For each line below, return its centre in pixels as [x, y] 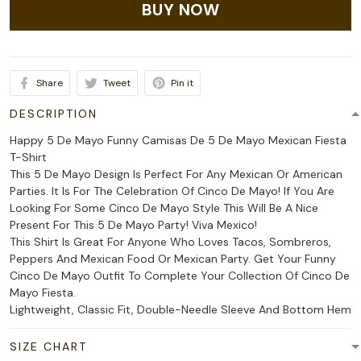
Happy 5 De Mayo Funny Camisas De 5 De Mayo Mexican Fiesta [178, 140]
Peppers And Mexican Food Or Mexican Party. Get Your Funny [173, 259]
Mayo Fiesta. [43, 293]
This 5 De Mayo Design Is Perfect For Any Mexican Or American [176, 174]
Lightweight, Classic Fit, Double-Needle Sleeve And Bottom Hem [180, 309]
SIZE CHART [48, 346]
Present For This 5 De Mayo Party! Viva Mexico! [133, 225]
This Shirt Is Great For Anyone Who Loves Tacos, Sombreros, [170, 242]
